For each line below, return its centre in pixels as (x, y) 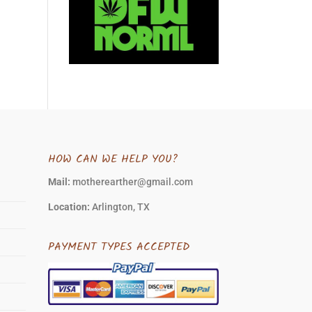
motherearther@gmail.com (132, 181)
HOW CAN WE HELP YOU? (112, 159)
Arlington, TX (120, 206)
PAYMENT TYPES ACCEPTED (118, 247)
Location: (70, 206)
